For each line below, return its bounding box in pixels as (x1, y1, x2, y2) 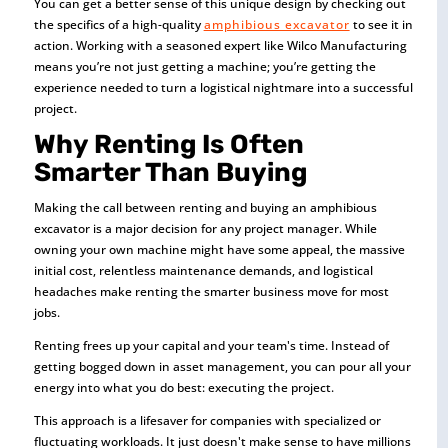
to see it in (349, 16, 413, 33)
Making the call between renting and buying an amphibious (33, 199, 377, 216)
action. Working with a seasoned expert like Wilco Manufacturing (33, 37, 407, 54)
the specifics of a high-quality (33, 16, 204, 33)
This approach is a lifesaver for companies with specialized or (33, 412, 381, 429)
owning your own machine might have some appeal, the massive (33, 241, 405, 258)
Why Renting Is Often (33, 129, 304, 160)
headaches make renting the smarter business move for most (33, 283, 389, 300)
